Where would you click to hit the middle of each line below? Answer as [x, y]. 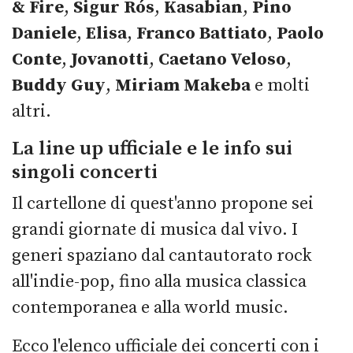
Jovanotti [110, 60]
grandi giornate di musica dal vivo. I [155, 230]
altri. [32, 112]
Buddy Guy [59, 86]
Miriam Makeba [183, 86]
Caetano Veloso [222, 60]
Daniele [44, 34]
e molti [280, 86]
